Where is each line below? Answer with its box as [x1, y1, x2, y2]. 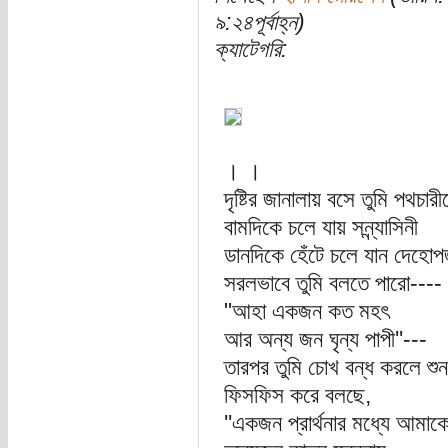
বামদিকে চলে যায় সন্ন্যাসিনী [223, 215, 418, 241]
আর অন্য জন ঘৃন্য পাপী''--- [223, 327, 427, 353]
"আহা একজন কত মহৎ [223, 299, 389, 325]
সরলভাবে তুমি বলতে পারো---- [223, 271, 442, 297]
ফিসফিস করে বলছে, [223, 383, 371, 409]
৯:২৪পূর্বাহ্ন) [213, 10, 305, 36]
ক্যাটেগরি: [213, 37, 287, 63]
